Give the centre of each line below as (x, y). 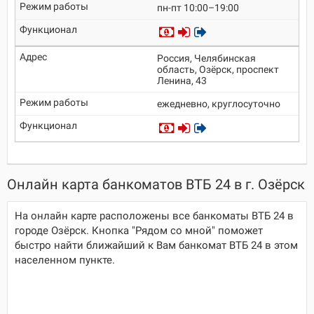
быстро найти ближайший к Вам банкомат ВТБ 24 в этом (156, 245)
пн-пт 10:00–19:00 (198, 8)
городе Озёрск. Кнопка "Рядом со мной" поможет (139, 231)
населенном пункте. (65, 260)
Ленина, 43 (182, 81)
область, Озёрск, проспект (218, 69)
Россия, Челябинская (206, 58)
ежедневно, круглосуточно (219, 104)
